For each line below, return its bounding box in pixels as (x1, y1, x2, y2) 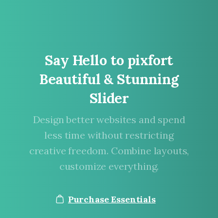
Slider (89, 89, 129, 107)
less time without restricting (44, 128, 174, 141)
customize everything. (59, 160, 159, 172)
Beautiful (39, 70, 101, 88)
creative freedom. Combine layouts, (29, 144, 189, 157)
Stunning (117, 70, 179, 88)
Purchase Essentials (68, 193, 156, 205)
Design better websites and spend (33, 113, 185, 126)
